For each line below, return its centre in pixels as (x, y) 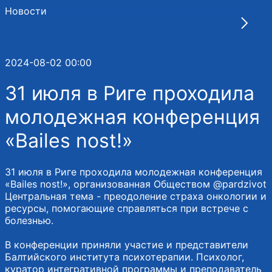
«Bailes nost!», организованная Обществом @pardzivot (136, 184)
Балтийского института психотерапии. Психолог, (124, 257)
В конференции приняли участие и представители (127, 244)
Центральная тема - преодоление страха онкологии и (136, 196)
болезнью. (29, 220)
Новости (26, 11)
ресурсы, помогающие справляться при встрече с (127, 208)
